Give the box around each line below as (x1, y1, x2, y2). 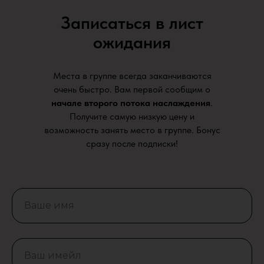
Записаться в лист (61, 11, 203, 33)
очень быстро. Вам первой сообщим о (54, 83, 210, 95)
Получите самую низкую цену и (70, 110, 194, 122)
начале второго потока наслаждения (51, 97, 210, 108)
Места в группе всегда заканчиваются (52, 70, 212, 81)
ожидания (93, 31, 171, 52)
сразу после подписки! (86, 137, 178, 149)
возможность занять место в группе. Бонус (44, 124, 220, 136)
